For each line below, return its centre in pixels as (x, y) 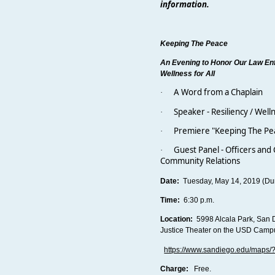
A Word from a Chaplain (219, 92)
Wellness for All (188, 73)
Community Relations (200, 161)
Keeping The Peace (195, 43)
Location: (178, 219)
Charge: (176, 269)
